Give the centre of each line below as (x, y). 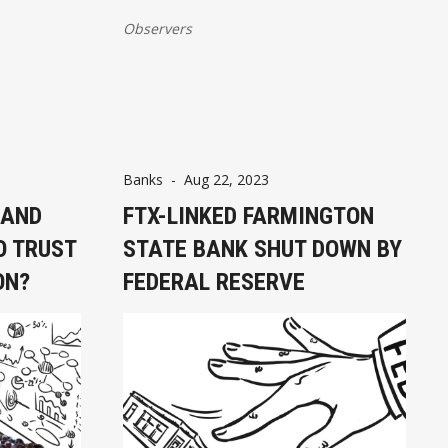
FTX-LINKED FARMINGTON (248, 215)
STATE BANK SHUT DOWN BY (262, 248)
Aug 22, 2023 (226, 179)
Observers (157, 28)
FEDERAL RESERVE (213, 281)
